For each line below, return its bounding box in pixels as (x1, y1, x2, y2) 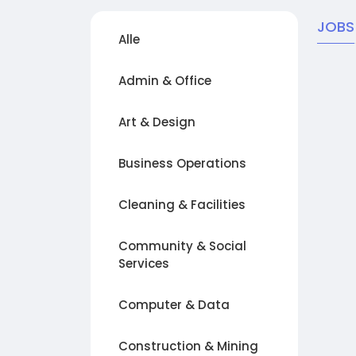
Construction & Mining (118, 338, 258, 354)
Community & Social (118, 238, 246, 254)
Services (118, 255, 169, 272)
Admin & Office (118, 72, 211, 89)
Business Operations (118, 155, 246, 172)
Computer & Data (118, 296, 230, 313)
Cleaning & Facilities (118, 196, 246, 213)
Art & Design (118, 114, 195, 130)
